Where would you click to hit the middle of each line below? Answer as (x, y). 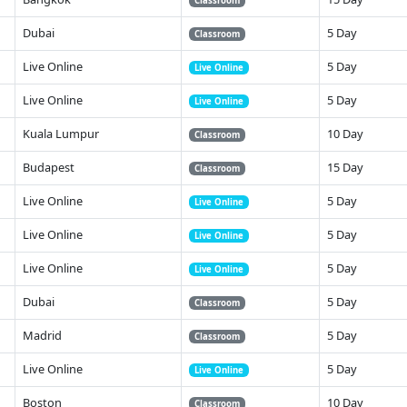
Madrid (42, 335)
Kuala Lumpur (61, 133)
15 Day (345, 167)
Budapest (49, 167)
